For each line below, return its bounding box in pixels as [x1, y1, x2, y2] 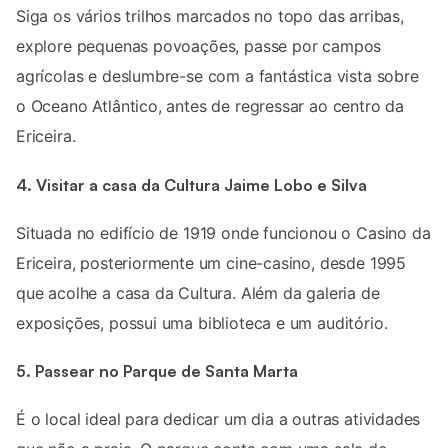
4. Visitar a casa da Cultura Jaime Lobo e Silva [16, 174, 367, 195]
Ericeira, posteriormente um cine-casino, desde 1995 [16, 252, 407, 273]
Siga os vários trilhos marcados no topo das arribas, [16, 6, 404, 27]
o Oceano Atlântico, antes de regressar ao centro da [16, 96, 405, 117]
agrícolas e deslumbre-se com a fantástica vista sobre [16, 66, 419, 87]
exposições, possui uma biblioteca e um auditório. [16, 312, 388, 333]
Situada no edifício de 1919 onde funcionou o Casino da [16, 222, 431, 243]
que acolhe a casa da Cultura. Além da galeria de [16, 282, 380, 303]
